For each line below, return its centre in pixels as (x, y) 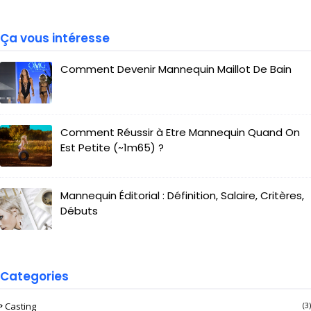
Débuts (79, 211)
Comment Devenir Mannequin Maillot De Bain (176, 69)
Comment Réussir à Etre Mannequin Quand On (180, 132)
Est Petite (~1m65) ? (112, 148)
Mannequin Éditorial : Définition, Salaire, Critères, (182, 195)
